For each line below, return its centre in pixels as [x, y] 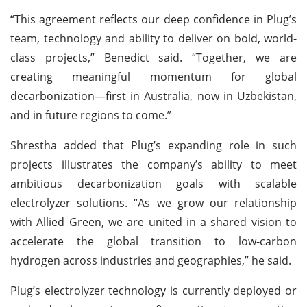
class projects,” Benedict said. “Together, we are [153, 57]
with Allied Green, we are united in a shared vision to [153, 222]
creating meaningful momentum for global [153, 76]
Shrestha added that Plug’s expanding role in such [153, 145]
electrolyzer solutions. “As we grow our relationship [153, 202]
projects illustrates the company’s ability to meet [153, 164]
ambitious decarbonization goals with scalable [153, 183]
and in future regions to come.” [91, 115]
